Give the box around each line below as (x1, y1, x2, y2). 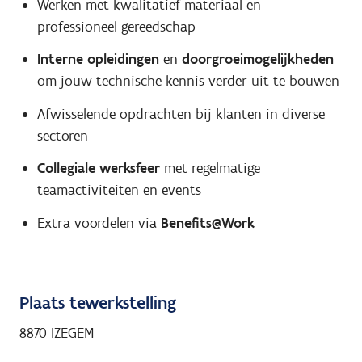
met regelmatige (163, 159, 260, 178)
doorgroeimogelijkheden (181, 50, 334, 69)
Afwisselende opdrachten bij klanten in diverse (36, 104, 325, 123)
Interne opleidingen (36, 50, 159, 69)
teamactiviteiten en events (36, 181, 201, 200)
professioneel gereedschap (36, 17, 196, 36)
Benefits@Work (160, 213, 255, 232)
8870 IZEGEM (19, 324, 94, 343)
